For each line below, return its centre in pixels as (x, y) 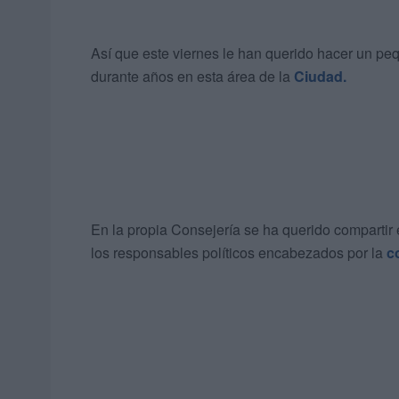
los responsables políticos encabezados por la (239, 253)
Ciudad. (320, 77)
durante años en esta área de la (192, 77)
